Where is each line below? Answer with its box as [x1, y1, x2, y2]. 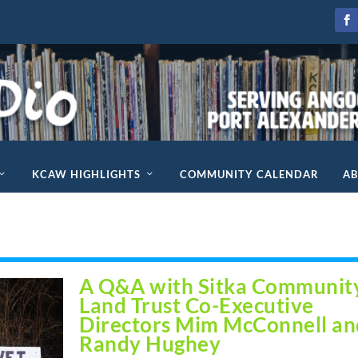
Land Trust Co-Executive [79, 292, 314, 318]
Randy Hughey [79, 330, 221, 356]
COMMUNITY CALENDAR [179, 167, 319, 181]
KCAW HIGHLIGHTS [31, 167, 141, 181]
